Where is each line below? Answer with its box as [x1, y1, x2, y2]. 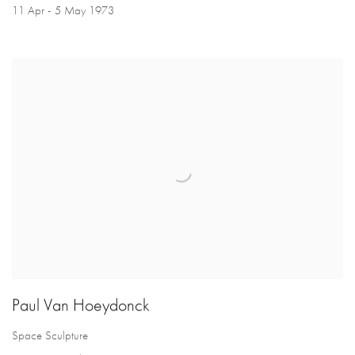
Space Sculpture [12, 326, 88, 343]
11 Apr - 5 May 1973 [12, 2, 114, 18]
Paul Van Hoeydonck [12, 293, 150, 315]
